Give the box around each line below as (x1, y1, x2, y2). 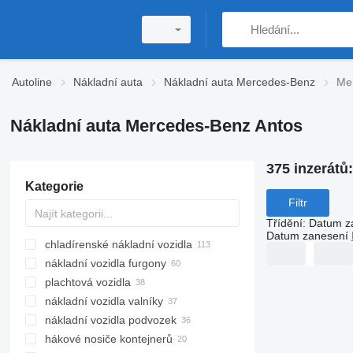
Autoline (12, 76, 52, 88)
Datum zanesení (266, 229, 348, 242)
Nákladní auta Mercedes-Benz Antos (9, 116, 303, 136)
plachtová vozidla (44, 276, 131, 288)
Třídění (266, 216, 303, 229)
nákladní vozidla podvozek (44, 314, 176, 326)
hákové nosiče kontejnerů (44, 333, 173, 345)
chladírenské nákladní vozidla (44, 238, 192, 251)
